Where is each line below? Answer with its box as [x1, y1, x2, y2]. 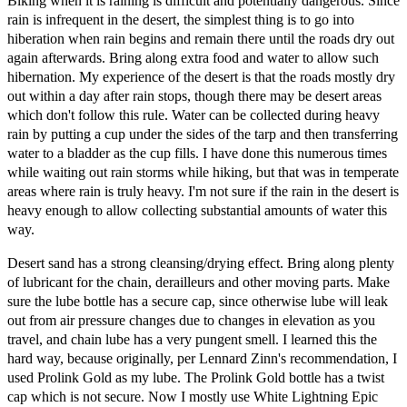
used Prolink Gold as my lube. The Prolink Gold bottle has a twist [7, 369, 384, 385]
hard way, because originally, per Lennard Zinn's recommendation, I [7, 350, 397, 366]
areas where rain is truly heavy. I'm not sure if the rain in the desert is [7, 183, 399, 199]
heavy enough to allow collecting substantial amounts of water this [7, 202, 387, 218]
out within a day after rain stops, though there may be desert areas [7, 87, 382, 104]
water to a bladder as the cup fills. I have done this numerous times [7, 144, 387, 161]
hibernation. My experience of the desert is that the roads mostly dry [7, 68, 395, 84]
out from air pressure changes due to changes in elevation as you [7, 312, 375, 328]
